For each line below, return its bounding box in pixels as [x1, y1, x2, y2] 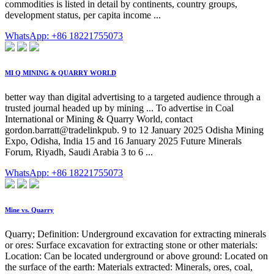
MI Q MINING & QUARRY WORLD [5, 68, 116, 76]
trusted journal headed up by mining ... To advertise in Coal [5, 102, 234, 113]
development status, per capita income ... [5, 9, 161, 20]
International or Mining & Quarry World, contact [5, 113, 193, 124]
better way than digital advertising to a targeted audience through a [5, 91, 261, 102]
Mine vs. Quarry [5, 206, 54, 213]
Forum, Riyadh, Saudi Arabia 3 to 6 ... [5, 146, 153, 157]
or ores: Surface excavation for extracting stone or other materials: [5, 239, 257, 250]
